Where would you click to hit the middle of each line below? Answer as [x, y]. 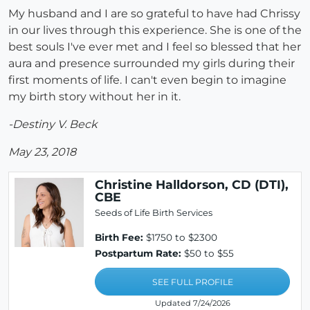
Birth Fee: [119, 238]
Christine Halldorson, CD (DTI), [192, 185]
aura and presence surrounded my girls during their [152, 64]
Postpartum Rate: [138, 254]
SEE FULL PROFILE [192, 282]
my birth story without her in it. [94, 97]
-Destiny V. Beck [53, 125]
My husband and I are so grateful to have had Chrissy [154, 14]
